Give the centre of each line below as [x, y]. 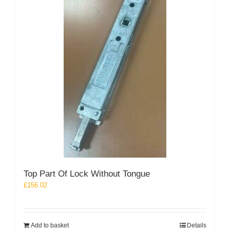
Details [197, 225]
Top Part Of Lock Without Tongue [87, 174]
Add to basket [50, 225]
